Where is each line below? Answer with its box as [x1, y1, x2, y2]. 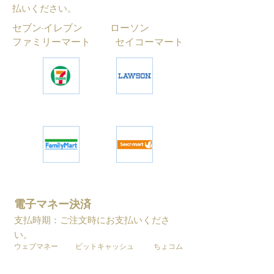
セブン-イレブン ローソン [12, 21, 177, 34]
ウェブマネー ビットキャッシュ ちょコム [14, 241, 183, 251]
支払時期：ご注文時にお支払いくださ [14, 214, 170, 226]
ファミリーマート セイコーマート [12, 35, 183, 48]
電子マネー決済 [14, 196, 91, 211]
